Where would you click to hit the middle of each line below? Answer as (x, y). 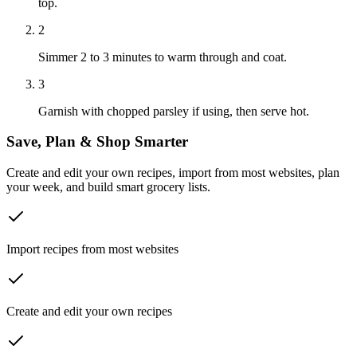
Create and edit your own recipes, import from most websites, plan (173, 173)
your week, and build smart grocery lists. (108, 187)
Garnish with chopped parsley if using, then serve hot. (174, 111)
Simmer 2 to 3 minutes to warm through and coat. (163, 57)
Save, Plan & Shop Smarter (97, 142)
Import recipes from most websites (92, 249)
